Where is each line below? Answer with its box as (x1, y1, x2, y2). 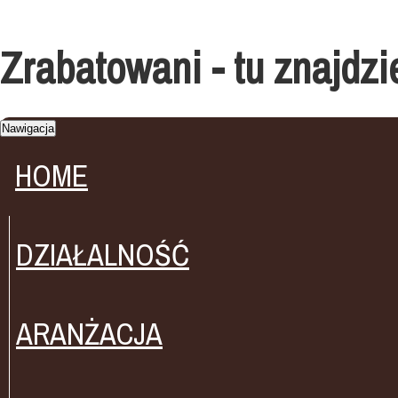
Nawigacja (2, 122, 54, 135)
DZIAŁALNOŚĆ (16, 235, 189, 275)
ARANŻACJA (16, 314, 163, 354)
